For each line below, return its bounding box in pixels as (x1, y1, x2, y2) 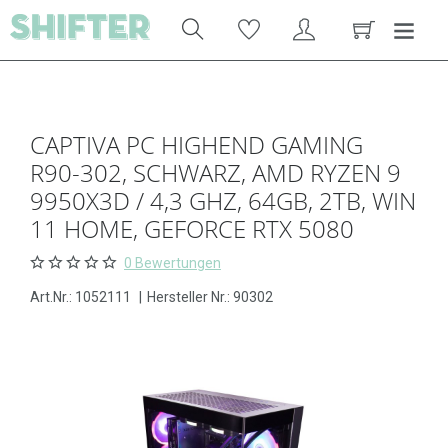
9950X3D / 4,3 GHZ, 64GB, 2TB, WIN (30, 184, 416, 217)
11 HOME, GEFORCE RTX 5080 (30, 212, 354, 245)
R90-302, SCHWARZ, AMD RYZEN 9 (30, 156, 401, 189)
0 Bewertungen (124, 255, 221, 271)
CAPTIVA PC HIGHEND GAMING (30, 128, 363, 161)
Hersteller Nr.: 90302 (147, 289, 273, 305)
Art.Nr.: (30, 289, 75, 305)
